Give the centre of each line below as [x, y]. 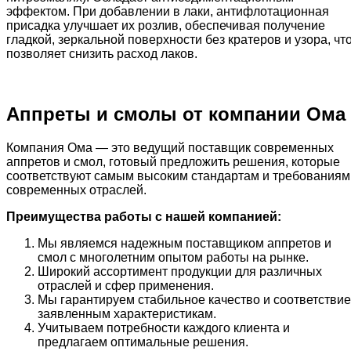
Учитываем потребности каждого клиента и [164, 327]
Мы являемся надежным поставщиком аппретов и [185, 243]
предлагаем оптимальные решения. [143, 342]
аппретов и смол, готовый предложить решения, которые [173, 161]
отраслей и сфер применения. [126, 285]
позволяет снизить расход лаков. [102, 53]
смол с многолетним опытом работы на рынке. [173, 257]
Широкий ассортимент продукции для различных [180, 271]
